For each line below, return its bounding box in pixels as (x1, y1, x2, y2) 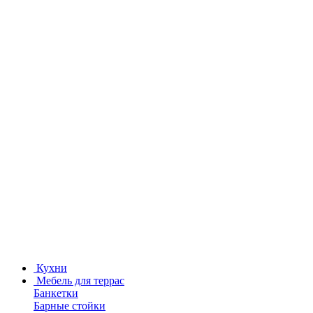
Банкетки (34, 287, 78, 299)
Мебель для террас (36, 275, 124, 286)
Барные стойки (34, 300, 105, 312)
